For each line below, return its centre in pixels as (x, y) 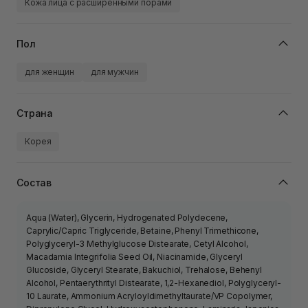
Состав (34, 182)
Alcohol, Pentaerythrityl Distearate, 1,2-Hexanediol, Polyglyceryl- (154, 283)
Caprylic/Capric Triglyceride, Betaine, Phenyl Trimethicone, (142, 231)
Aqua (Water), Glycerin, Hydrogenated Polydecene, (127, 218)
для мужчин (114, 72)
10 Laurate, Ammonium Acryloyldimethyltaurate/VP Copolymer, (150, 296)
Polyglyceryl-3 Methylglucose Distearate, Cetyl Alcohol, (137, 244)
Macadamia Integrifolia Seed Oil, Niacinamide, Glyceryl (134, 257)
